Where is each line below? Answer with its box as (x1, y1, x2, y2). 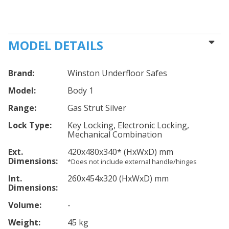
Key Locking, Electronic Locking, (67, 120, 189, 131)
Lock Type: (8, 120, 52, 131)
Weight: (8, 217, 40, 228)
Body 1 (67, 85, 94, 96)
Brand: (8, 67, 34, 79)
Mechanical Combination (67, 129, 162, 140)
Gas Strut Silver (67, 102, 126, 113)
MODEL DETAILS (8, 37, 103, 54)
